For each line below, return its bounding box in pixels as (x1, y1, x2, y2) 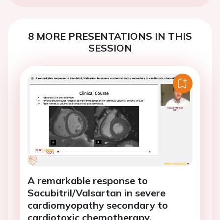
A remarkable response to (27, 174, 148, 187)
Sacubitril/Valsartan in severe (27, 187, 165, 199)
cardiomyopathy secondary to (27, 199, 168, 211)
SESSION (88, 42, 132, 54)
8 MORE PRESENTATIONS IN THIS (28, 30, 192, 42)
